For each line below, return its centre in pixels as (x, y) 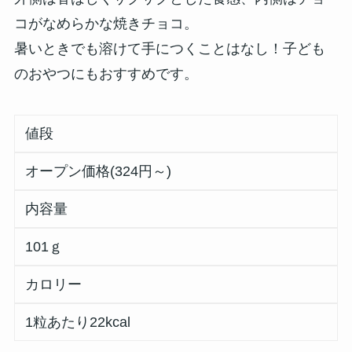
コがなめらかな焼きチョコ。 (106, 24)
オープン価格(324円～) (99, 172)
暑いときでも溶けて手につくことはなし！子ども (169, 49)
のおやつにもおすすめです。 (106, 74)
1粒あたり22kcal (78, 323)
